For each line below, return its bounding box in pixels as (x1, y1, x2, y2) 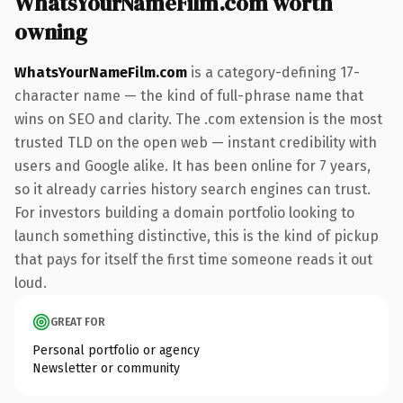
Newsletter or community (32, 360, 180, 376)
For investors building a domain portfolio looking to (14, 203, 354, 221)
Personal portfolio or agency (32, 342, 200, 358)
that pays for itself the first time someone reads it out (14, 250, 372, 268)
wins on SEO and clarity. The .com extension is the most (14, 110, 382, 128)
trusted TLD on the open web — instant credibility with (14, 133, 377, 151)
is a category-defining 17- (187, 63, 360, 81)
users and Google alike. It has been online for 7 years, (14, 157, 371, 175)
